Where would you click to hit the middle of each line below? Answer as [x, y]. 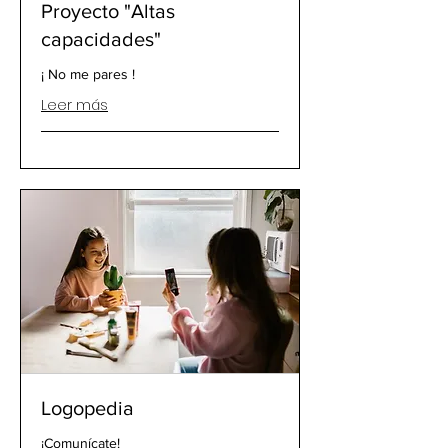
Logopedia [87, 407]
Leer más [74, 105]
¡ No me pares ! [88, 74]
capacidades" [101, 39]
